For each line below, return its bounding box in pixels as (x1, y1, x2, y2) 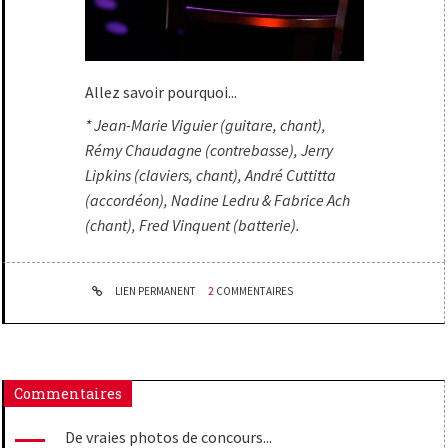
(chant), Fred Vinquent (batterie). (85, 215, 301, 236)
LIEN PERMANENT (113, 284, 197, 299)
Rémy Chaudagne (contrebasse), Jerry (85, 140, 334, 161)
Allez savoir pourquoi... (85, 82, 238, 103)
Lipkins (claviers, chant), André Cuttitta (85, 165, 337, 186)
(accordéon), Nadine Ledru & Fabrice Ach (85, 190, 351, 211)
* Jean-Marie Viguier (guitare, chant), (85, 115, 327, 136)
